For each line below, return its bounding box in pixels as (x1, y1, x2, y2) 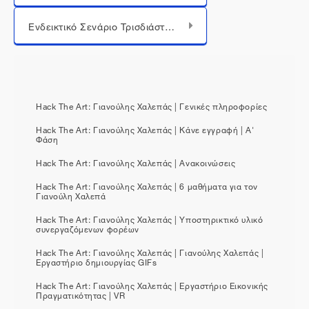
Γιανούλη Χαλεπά (36, 187, 106, 203)
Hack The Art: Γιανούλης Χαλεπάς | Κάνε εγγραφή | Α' (36, 121, 255, 137)
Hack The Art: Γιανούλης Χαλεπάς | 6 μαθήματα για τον (36, 177, 258, 193)
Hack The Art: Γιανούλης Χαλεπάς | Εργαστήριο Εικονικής (36, 277, 268, 292)
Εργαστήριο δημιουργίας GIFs (36, 253, 157, 269)
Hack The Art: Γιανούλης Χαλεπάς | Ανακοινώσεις (36, 154, 236, 170)
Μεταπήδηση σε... (13, 1, 108, 23)
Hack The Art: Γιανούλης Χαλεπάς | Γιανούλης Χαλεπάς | (36, 243, 264, 259)
